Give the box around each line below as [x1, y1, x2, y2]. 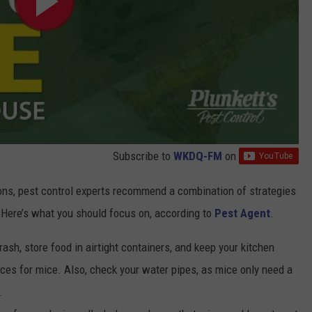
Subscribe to [113, 148, 173, 163]
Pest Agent [214, 205, 270, 220]
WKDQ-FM [173, 148, 222, 163]
